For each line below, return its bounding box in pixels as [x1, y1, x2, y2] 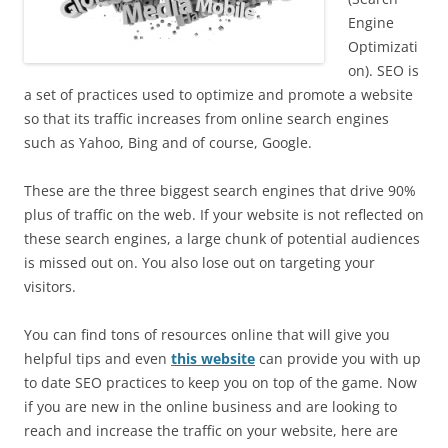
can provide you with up [255, 349, 421, 368]
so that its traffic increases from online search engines [24, 109, 389, 128]
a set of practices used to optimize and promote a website [24, 85, 413, 104]
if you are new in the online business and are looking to [24, 397, 397, 416]
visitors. [24, 277, 76, 296]
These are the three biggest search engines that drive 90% [24, 181, 416, 200]
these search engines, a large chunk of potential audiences [24, 229, 420, 248]
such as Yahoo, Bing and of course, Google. [24, 133, 312, 152]
